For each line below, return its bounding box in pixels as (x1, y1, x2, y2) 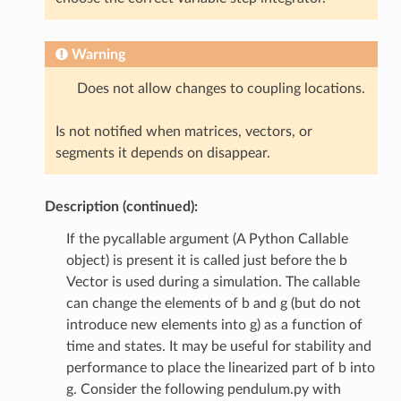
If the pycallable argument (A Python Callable (65, 232, 348, 247)
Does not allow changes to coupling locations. (76, 81, 365, 97)
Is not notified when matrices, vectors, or (55, 124, 312, 140)
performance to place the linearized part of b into (65, 361, 375, 376)
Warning (71, 47, 125, 63)
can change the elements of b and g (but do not (65, 296, 361, 311)
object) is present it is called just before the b (65, 253, 347, 269)
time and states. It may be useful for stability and (65, 339, 371, 354)
